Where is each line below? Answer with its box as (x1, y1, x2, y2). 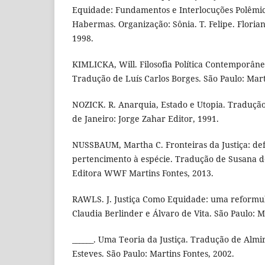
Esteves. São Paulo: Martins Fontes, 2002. (72, 248, 234, 260)
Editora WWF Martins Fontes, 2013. (72, 167, 214, 179)
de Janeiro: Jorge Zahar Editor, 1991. (72, 113, 219, 124)
